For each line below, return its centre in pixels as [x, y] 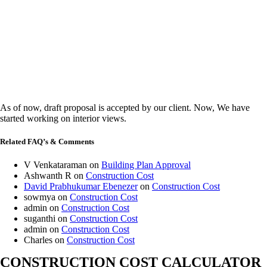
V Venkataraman [55, 164]
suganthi [40, 218]
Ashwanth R [48, 175]
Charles [38, 240]
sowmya [40, 197]
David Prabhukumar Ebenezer [81, 186]
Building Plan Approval [146, 164]
